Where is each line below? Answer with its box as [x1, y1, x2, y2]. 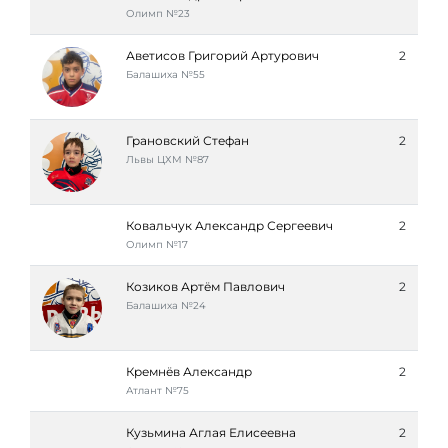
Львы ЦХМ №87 [126, 154, 209, 165]
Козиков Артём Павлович [126, 279, 285, 294]
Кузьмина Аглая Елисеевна [126, 425, 296, 440]
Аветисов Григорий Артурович [126, 48, 319, 63]
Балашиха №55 [126, 69, 205, 80]
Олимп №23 [126, 8, 190, 19]
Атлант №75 [126, 385, 189, 396]
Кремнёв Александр [126, 364, 252, 379]
